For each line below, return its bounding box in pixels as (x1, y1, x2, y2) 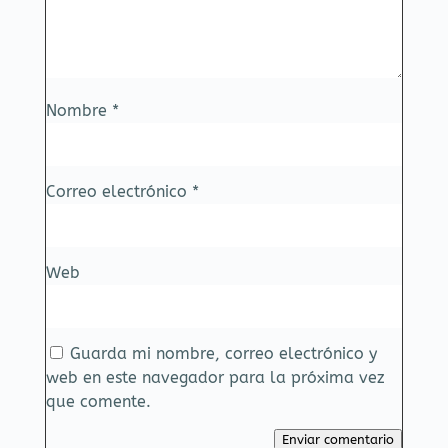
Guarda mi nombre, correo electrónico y (69, 344, 377, 363)
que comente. (45, 392, 151, 411)
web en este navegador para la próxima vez (45, 368, 385, 387)
